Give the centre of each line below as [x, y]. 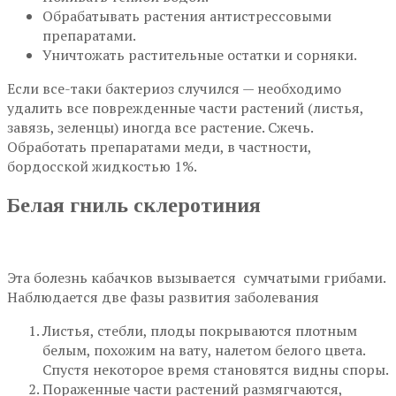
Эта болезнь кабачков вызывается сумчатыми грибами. [196, 278]
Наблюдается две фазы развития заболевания [163, 297]
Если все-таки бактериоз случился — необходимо [174, 88]
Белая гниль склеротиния [134, 205]
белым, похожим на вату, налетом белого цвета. [204, 350]
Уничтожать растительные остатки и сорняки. [200, 54]
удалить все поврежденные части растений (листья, [185, 107]
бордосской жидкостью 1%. [102, 166]
